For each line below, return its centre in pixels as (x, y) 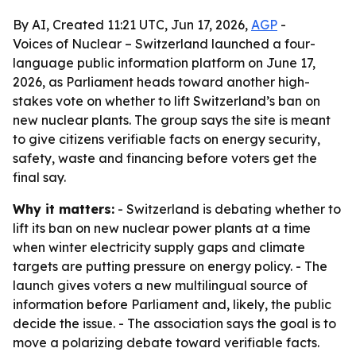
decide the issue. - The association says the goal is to (174, 323)
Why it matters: (64, 209)
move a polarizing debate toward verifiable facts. (166, 342)
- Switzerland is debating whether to (228, 209)
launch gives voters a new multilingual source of (160, 285)
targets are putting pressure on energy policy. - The (170, 266)
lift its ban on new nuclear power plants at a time (162, 228)
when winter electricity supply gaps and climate (159, 247)
